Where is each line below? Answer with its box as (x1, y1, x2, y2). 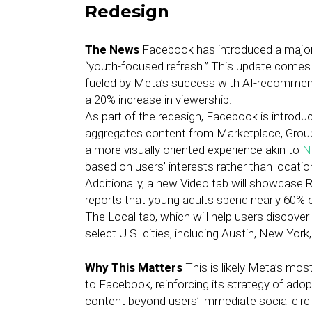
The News (85, 42, 139, 56)
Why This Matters (85, 260, 182, 274)
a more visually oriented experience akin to (85, 143, 302, 157)
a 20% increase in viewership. (85, 93, 232, 107)
